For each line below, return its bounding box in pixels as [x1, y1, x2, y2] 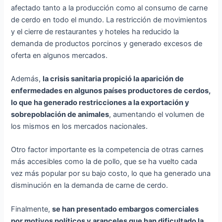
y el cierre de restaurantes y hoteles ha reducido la [11, 27, 179, 36]
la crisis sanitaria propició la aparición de [43, 74, 184, 84]
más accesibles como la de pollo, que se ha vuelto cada [11, 157, 198, 166]
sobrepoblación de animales [11, 110, 110, 119]
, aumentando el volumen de [109, 110, 205, 119]
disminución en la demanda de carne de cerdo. [11, 181, 168, 190]
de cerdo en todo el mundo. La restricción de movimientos [11, 15, 208, 24]
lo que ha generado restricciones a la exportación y [11, 98, 190, 108]
